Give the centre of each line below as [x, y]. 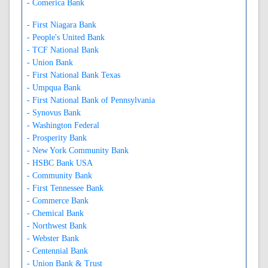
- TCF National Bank [63, 50]
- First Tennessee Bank [65, 188]
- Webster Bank [53, 238]
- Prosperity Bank [57, 138]
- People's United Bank [66, 37]
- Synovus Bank [54, 112]
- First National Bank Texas [74, 75]
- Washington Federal [63, 125]
